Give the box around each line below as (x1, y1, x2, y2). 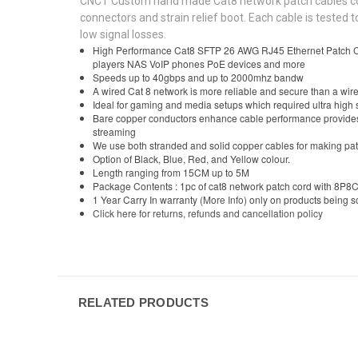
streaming (93, 124, 139, 138)
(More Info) (200, 192, 248, 206)
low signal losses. (80, 27, 166, 41)
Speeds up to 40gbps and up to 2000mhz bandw (93, 70, 304, 84)
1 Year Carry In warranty (93, 192, 201, 206)
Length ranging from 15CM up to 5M (93, 165, 250, 179)
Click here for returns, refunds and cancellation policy (93, 205, 324, 220)
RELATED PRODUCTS (78, 295, 209, 309)
